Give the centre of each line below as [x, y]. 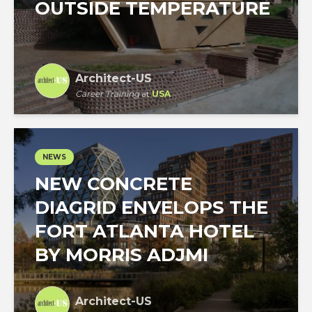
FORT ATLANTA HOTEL [145, 232]
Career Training [107, 94]
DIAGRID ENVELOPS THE [151, 208]
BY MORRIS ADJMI [122, 255]
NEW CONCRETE [114, 184]
